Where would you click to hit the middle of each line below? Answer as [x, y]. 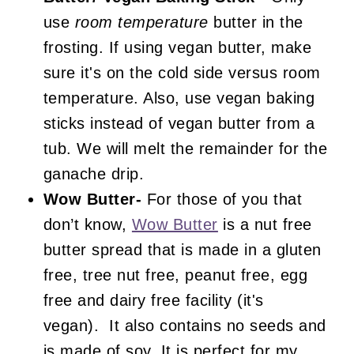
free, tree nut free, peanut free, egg [175, 275]
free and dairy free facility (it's [153, 300]
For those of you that [222, 199]
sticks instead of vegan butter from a [179, 123]
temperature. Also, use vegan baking [179, 98]
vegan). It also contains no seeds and [185, 325]
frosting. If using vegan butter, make [177, 47]
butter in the [256, 22]
